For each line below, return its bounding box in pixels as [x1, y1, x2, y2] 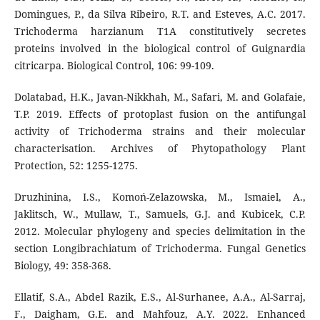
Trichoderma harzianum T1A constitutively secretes [14, 24, 306, 38]
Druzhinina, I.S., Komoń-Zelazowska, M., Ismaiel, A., [14, 189, 306, 204]
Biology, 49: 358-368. [14, 258, 111, 272]
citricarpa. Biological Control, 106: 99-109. [14, 58, 214, 72]
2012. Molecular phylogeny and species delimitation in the [14, 224, 306, 238]
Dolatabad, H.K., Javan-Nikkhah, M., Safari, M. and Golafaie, [14, 89, 306, 104]
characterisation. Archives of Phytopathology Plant [14, 141, 306, 155]
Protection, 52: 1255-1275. [14, 158, 138, 172]
